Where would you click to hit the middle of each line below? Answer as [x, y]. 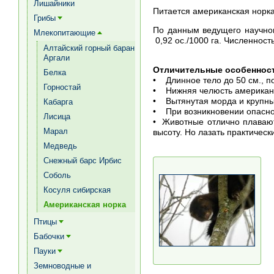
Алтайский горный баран [89, 48]
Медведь [60, 146]
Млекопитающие [65, 33]
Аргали [57, 58]
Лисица [57, 117]
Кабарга [58, 102]
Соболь [57, 175]
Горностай [62, 87]
